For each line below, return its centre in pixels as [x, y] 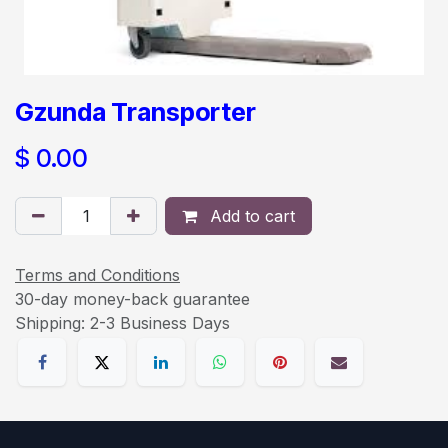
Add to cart [250, 215]
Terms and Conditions [97, 274]
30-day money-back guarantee [132, 298]
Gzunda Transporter [135, 111]
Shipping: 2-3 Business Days [122, 322]
